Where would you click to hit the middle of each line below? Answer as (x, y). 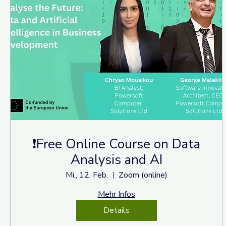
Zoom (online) (143, 175)
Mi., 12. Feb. (87, 175)
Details (116, 211)
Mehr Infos (116, 194)
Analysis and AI (116, 160)
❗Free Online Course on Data (117, 144)
